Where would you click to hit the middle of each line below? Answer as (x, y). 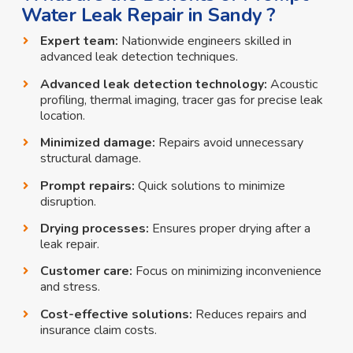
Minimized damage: (97, 143)
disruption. (68, 201)
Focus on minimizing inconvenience (228, 271)
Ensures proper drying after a (231, 229)
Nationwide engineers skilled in (206, 41)
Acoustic (294, 84)
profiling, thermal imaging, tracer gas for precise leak (181, 100)
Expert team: (79, 41)
